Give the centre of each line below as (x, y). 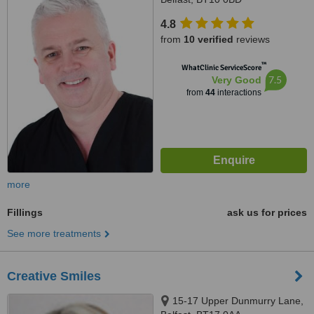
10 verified (209, 39)
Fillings (25, 212)
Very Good (236, 80)
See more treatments (54, 233)
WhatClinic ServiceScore (221, 68)
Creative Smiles (54, 276)
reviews (252, 39)
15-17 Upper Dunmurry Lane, (238, 301)
